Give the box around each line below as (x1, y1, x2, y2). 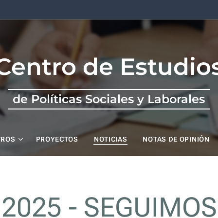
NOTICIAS (93, 135, 127, 143)
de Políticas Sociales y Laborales (13, 92, 205, 106)
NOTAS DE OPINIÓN (143, 135, 210, 143)
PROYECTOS (36, 135, 78, 143)
